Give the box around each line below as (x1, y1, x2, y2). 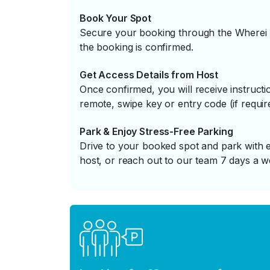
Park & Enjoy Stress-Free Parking (80, 125, 233, 137)
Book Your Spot (80, 12, 152, 24)
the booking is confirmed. (80, 41, 193, 53)
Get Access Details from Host (80, 69, 219, 81)
